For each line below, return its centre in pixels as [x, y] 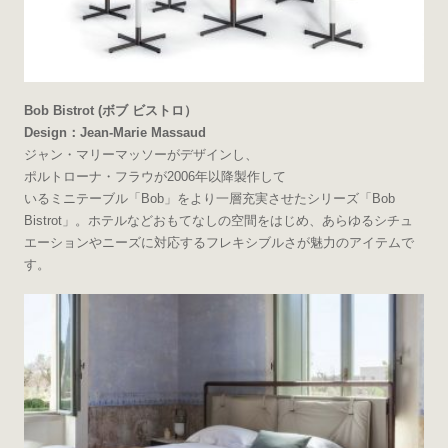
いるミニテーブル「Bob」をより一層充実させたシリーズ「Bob [209, 199]
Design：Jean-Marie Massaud [114, 133]
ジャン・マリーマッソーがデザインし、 [140, 155]
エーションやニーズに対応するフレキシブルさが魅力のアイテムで [218, 243]
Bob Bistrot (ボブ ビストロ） [110, 111]
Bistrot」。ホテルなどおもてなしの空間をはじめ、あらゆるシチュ [218, 221]
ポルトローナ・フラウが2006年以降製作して [154, 177]
